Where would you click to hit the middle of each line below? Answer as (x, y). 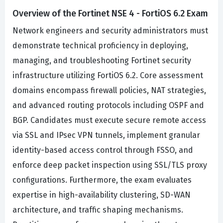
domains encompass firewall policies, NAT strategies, (109, 91)
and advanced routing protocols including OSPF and (108, 106)
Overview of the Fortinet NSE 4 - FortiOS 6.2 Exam (110, 14)
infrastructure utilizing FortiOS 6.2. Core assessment (108, 76)
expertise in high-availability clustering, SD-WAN (102, 195)
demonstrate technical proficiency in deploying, (100, 46)
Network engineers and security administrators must (110, 31)
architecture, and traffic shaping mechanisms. (98, 210)
